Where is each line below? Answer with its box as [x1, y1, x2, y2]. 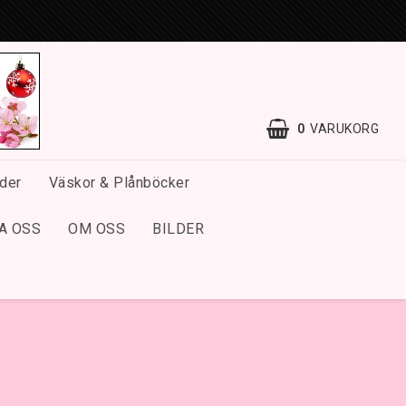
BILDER [152, 220, 204, 238]
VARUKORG [310, 121, 379, 137]
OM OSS [68, 220, 125, 238]
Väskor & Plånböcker [48, 174, 189, 192]
